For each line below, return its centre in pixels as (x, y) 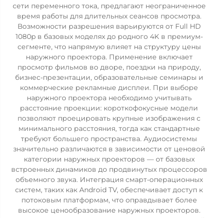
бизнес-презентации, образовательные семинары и (109, 77)
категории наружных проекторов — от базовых (109, 159)
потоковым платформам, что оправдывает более (109, 200)
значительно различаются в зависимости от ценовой (109, 149)
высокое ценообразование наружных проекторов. (109, 210)
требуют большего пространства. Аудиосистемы (109, 139)
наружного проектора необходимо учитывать (109, 98)
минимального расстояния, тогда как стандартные (109, 128)
